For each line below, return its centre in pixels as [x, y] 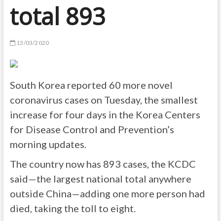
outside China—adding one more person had [107, 193]
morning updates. [48, 144]
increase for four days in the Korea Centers [105, 114]
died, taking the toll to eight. [73, 208]
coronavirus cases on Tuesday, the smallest [104, 100]
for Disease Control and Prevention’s [92, 129]
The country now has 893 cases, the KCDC [103, 164]
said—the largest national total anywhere [100, 179]
